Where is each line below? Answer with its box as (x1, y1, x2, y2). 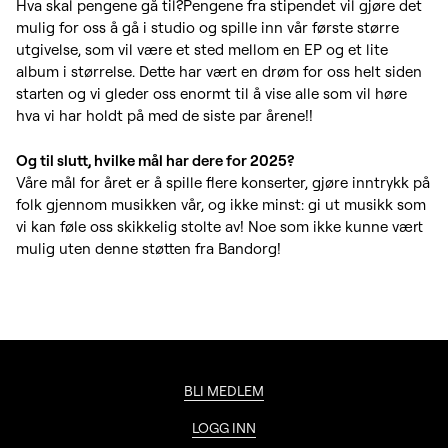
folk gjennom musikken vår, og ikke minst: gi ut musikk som (16, 195, 426, 215)
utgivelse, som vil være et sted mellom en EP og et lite (16, 40, 388, 60)
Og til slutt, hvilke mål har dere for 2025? (16, 151, 294, 171)
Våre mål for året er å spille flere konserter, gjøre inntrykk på (16, 173, 430, 193)
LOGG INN (192, 419, 256, 438)
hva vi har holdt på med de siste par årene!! (16, 106, 313, 126)
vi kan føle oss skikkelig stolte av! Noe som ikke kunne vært (16, 217, 423, 237)
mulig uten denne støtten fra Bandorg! (16, 239, 281, 259)
